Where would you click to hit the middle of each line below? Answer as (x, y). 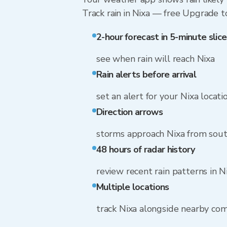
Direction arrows (129, 112)
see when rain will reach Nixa (156, 59)
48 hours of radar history (146, 149)
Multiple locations (133, 187)
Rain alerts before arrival (146, 74)
